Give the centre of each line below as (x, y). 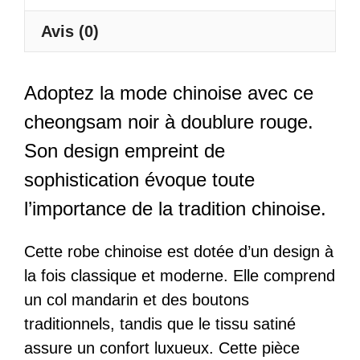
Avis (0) (70, 32)
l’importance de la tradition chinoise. (175, 208)
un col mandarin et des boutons (137, 299)
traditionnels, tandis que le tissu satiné (160, 323)
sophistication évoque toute (139, 179)
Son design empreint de (125, 150)
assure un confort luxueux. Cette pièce (162, 348)
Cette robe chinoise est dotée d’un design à (179, 251)
